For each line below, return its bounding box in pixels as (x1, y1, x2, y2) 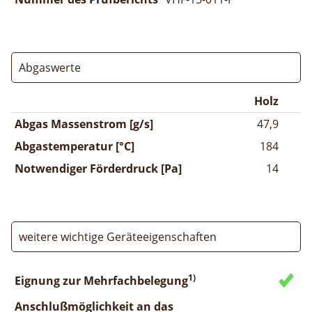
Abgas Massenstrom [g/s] (15, 116, 153, 132)
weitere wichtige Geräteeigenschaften (19, 228, 217, 244)
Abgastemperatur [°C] (15, 138, 134, 154)
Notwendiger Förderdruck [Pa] (15, 160, 182, 176)
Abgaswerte (19, 59, 81, 75)
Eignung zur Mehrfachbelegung (15, 272, 188, 288)
